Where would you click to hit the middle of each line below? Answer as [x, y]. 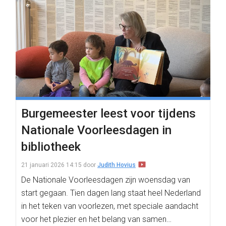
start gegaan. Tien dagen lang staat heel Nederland [111, 193]
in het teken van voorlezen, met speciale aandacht [110, 206]
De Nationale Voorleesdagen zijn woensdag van [106, 180]
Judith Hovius [117, 165]
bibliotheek [51, 147]
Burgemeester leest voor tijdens [108, 114]
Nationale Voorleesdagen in [96, 130]
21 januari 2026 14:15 [51, 165]
